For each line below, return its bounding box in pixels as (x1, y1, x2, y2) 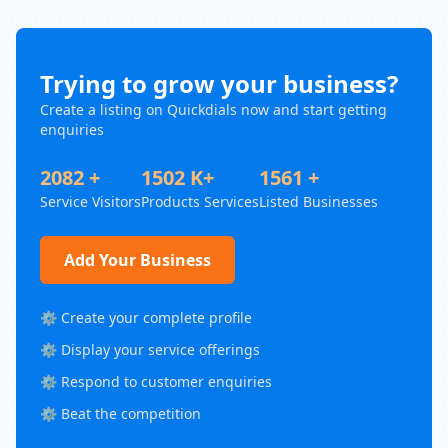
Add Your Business (64, 249, 211, 271)
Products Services (141, 192, 259, 211)
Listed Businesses (259, 192, 378, 211)
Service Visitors (40, 192, 141, 211)
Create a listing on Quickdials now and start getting (40, 100, 387, 119)
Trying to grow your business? (40, 67, 398, 100)
